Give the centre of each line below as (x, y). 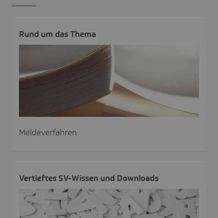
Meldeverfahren (48, 133)
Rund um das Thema (57, 34)
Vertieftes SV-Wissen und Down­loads (89, 178)
